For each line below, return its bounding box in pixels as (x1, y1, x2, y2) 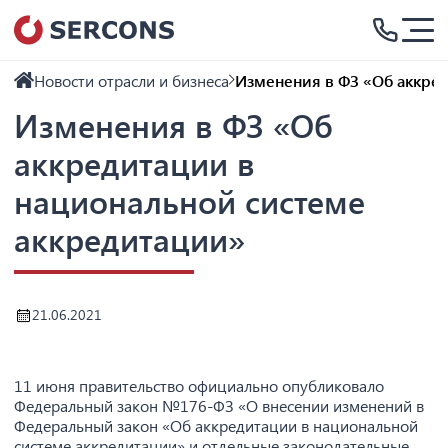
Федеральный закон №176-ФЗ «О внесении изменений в (14, 395, 424, 416)
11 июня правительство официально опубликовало (14, 375, 384, 396)
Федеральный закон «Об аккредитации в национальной (14, 415, 418, 436)
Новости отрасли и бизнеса (34, 69, 229, 91)
